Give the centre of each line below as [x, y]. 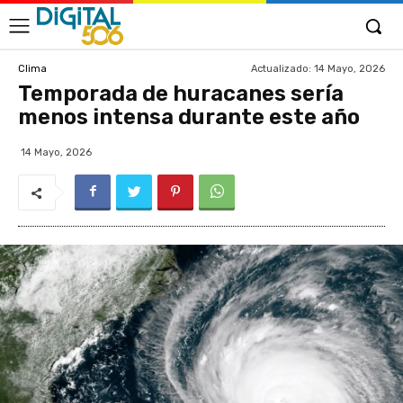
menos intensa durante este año [189, 117]
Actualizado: [281, 68]
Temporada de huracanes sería [181, 94]
